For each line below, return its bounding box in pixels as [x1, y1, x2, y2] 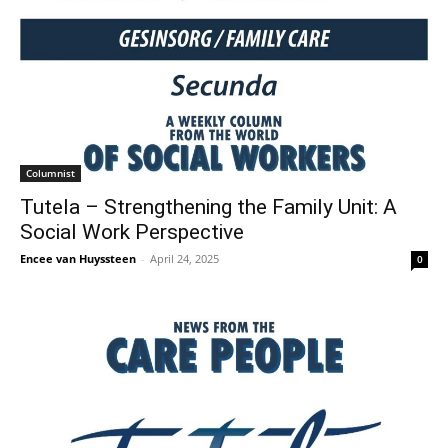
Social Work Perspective [20, 220, 244, 244]
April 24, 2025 [150, 251, 219, 266]
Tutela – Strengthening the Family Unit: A [20, 195, 397, 219]
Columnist [26, 166, 75, 180]
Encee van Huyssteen [20, 251, 136, 266]
